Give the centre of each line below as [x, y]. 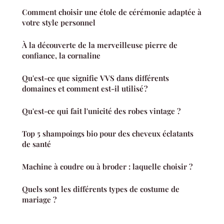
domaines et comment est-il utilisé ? [85, 89]
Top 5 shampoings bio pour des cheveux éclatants [108, 134]
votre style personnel [59, 23]
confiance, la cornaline [61, 56]
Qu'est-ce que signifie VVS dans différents [95, 78]
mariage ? [39, 200]
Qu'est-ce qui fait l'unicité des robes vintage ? [101, 111]
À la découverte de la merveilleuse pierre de [100, 45]
